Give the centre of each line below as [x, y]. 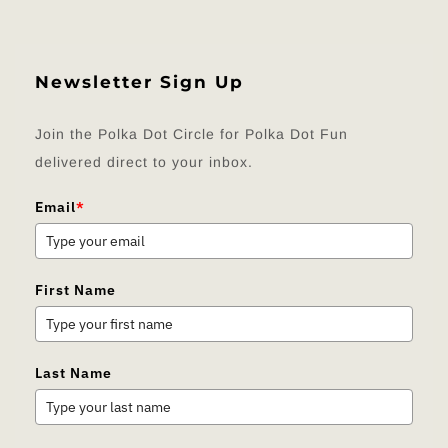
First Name [75, 290]
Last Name [73, 373]
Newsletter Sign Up [139, 82]
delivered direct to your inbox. [144, 162]
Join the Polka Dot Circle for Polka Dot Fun [191, 134]
